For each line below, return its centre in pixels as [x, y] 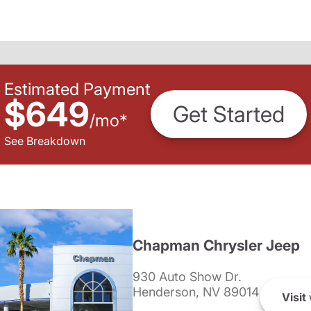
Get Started [229, 115]
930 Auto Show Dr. [187, 277]
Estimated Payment [77, 89]
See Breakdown [45, 141]
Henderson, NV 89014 [196, 292]
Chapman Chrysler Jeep [216, 245]
